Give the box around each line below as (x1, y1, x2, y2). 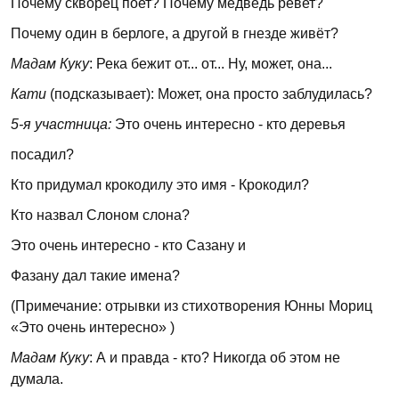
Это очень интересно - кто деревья (111, 117, 346, 132)
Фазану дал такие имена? (11, 268, 180, 283)
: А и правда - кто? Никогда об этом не (89, 350, 340, 365)
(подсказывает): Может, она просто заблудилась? (46, 86, 372, 102)
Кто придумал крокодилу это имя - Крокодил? (11, 177, 309, 192)
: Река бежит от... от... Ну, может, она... (89, 56, 332, 71)
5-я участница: (11, 117, 111, 132)
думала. (11, 371, 63, 387)
